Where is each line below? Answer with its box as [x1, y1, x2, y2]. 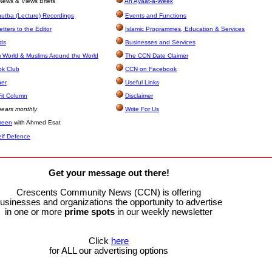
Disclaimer [125, 92, 153, 99]
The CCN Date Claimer [125, 52, 188, 59]
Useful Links [125, 79, 159, 86]
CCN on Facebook [125, 66, 177, 72]
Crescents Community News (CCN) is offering [16, 188, 201, 197]
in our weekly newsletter [115, 207, 212, 217]
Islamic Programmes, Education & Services [125, 25, 245, 32]
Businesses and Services [125, 39, 195, 46]
